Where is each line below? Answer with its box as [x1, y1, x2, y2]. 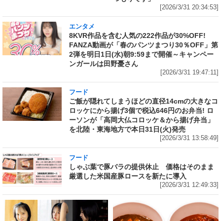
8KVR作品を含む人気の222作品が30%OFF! [69, 32, 206, 40]
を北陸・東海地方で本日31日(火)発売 [69, 125, 185, 134]
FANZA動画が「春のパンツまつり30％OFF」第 [69, 41, 218, 49]
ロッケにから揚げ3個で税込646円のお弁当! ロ [69, 107, 214, 115]
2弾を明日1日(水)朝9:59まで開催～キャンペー [69, 50, 214, 59]
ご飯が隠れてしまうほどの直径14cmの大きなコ [69, 97, 218, 106]
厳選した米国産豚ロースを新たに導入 [69, 172, 186, 181]
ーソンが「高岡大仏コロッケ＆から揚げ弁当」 [69, 116, 214, 124]
